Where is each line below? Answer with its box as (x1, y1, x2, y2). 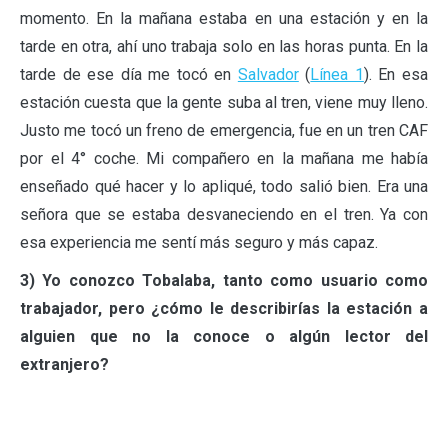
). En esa (363, 64, 429, 84)
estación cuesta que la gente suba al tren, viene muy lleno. (20, 92, 428, 112)
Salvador (237, 64, 299, 84)
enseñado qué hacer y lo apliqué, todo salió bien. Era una (20, 176, 428, 196)
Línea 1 (310, 64, 364, 84)
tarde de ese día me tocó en (20, 64, 238, 84)
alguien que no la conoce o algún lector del (20, 326, 428, 346)
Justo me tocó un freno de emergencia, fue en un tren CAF (20, 120, 428, 140)
